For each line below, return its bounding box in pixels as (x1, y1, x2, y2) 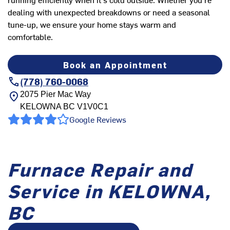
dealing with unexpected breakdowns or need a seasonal (8, 6, 210, 18)
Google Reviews (69, 113, 126, 125)
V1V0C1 (75, 102, 108, 111)
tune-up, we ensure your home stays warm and (8, 18, 176, 30)
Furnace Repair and (8, 157, 193, 182)
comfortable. (8, 31, 53, 43)
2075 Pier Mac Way (20, 90, 91, 99)
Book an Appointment (63, 59, 167, 71)
